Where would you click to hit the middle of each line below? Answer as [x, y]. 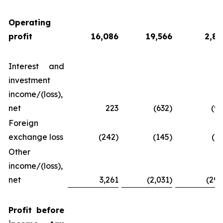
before [50, 210]
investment [29, 80]
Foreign [23, 123]
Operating [30, 22]
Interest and [36, 66]
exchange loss [36, 137]
